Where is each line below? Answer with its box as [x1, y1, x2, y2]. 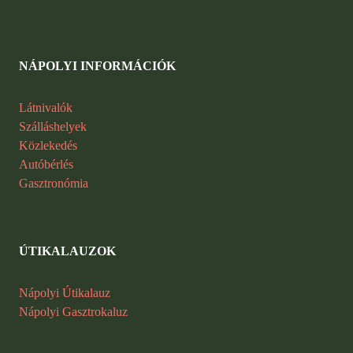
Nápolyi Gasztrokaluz [19, 305, 128, 319]
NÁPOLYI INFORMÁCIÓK [19, 59, 176, 73]
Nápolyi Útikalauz [19, 286, 110, 300]
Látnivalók [19, 101, 72, 115]
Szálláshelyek [19, 120, 87, 134]
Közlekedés [19, 139, 77, 153]
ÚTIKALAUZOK [19, 244, 116, 258]
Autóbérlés [19, 158, 73, 172]
